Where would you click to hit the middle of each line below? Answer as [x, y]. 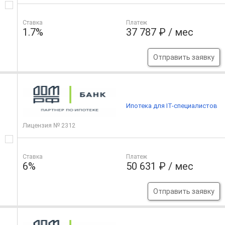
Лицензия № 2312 [49, 126]
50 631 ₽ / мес [160, 166]
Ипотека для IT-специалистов [172, 106]
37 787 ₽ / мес [160, 32]
